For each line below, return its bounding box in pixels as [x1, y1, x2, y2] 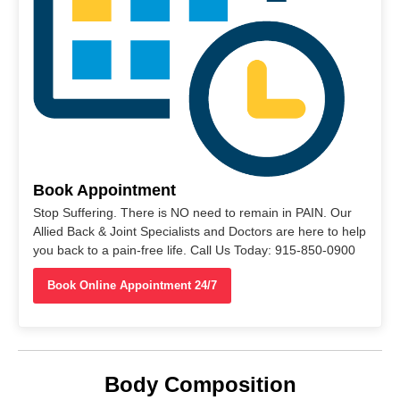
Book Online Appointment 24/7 [47, 279, 217, 293]
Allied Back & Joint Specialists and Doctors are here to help [33, 224, 366, 239]
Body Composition [104, 372, 296, 397]
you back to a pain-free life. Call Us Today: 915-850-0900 [33, 243, 355, 258]
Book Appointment [33, 181, 176, 200]
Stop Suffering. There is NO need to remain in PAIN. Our [33, 205, 352, 221]
